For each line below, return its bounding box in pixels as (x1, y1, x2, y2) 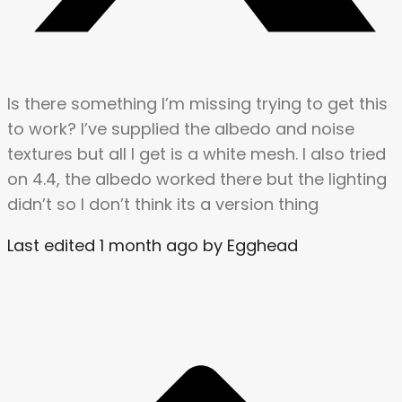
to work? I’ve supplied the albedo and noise (7, 118, 354, 141)
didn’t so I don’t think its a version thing (7, 193, 319, 216)
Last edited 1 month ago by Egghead (7, 234, 298, 258)
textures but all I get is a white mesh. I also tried (7, 143, 386, 166)
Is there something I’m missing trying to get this (7, 92, 388, 116)
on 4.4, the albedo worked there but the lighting (7, 168, 387, 191)
